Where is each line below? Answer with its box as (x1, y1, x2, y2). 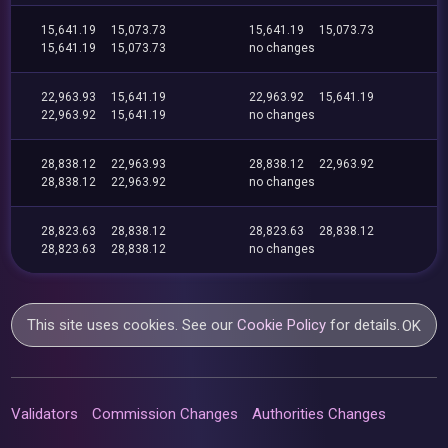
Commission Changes (92, 405, 239, 423)
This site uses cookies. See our (27, 316, 238, 334)
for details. (326, 316, 401, 334)
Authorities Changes (252, 405, 387, 423)
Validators (11, 405, 79, 423)
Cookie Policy (237, 316, 327, 334)
